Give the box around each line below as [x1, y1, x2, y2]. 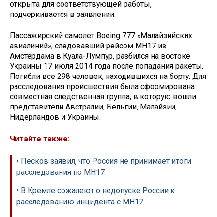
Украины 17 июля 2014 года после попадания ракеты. [10, 62, 203, 71]
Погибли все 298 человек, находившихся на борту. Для [10, 72, 206, 81]
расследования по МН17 [16, 167, 105, 177]
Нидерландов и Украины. [10, 112, 101, 122]
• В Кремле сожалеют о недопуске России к [16, 186, 175, 195]
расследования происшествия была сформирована [10, 82, 195, 92]
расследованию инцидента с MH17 [16, 197, 143, 206]
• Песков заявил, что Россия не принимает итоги [16, 156, 191, 166]
